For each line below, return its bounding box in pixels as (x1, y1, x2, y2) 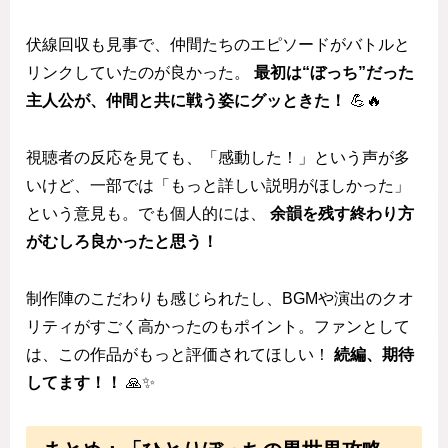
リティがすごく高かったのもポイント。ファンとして (26, 317, 410, 335)
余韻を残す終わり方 (270, 205, 414, 223)
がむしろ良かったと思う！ (26, 233, 218, 251)
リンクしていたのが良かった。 (26, 64, 254, 82)
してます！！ (26, 373, 122, 391)
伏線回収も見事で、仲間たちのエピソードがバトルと (26, 36, 410, 54)
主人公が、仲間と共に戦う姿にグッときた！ (26, 92, 346, 110)
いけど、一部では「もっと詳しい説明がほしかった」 (26, 177, 410, 195)
